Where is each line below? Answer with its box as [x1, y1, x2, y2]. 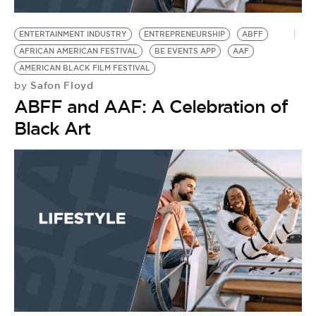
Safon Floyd [27, 79, 94, 92]
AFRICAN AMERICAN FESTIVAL [19, 47, 138, 56]
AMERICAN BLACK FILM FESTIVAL [19, 63, 150, 73]
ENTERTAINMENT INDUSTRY [19, 30, 127, 39]
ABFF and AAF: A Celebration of [14, 95, 288, 118]
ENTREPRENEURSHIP [144, 30, 225, 39]
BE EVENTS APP [154, 47, 216, 56]
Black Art [14, 117, 90, 140]
